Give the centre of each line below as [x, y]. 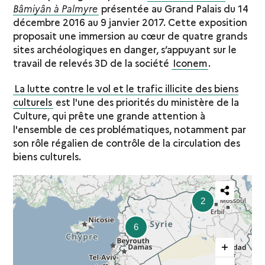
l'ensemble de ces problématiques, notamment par [130, 129]
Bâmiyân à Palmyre [56, 8]
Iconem [190, 62]
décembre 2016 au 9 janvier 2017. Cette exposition [130, 22]
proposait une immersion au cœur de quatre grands [130, 35]
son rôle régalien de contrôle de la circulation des [127, 142]
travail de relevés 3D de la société [93, 62]
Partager [227, 200]
